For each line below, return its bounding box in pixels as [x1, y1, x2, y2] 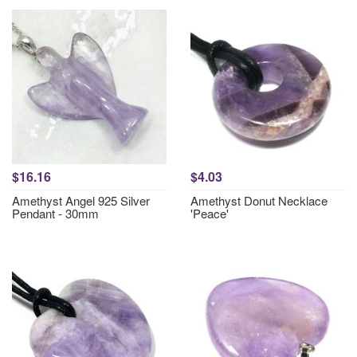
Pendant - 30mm [12, 205, 99, 222]
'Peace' [190, 205, 229, 222]
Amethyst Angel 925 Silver [12, 192, 150, 209]
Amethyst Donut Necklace [190, 192, 328, 209]
